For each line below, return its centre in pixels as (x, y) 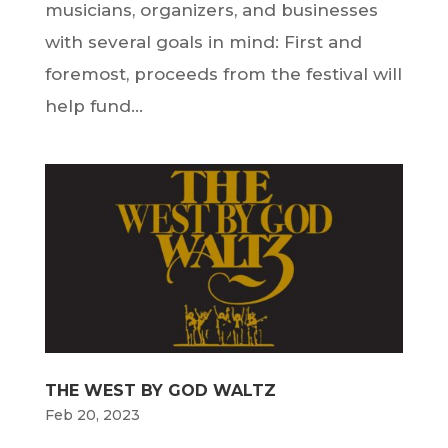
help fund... (93, 106)
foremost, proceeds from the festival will (223, 74)
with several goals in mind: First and (203, 42)
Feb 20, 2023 (92, 414)
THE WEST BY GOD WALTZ (160, 390)
